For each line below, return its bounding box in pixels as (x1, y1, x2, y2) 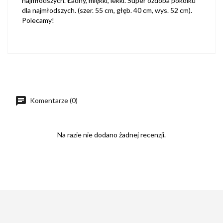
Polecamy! (22, 16, 54, 25)
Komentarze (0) (28, 96, 78, 105)
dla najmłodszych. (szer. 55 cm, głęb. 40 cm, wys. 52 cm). (22, 6, 192, 15)
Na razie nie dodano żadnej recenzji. (57, 130, 166, 139)
